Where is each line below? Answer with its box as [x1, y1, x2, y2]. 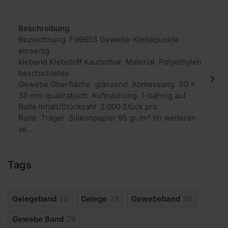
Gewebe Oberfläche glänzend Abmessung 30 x [18, 79, 195, 90]
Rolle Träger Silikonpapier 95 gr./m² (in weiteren [18, 113, 196, 123]
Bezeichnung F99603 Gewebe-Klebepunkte [18, 35, 179, 45]
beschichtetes [18, 68, 69, 78]
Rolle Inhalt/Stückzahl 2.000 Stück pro [18, 102, 157, 112]
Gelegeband [12, 194, 56, 204]
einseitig [18, 46, 49, 56]
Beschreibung [18, 23, 69, 34]
